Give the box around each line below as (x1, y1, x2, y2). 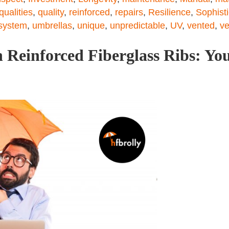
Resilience (148, 7, 191, 17)
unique (77, 20, 105, 31)
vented (187, 20, 215, 31)
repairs (115, 7, 143, 17)
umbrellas (32, 20, 72, 31)
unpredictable (110, 20, 165, 31)
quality (38, 7, 64, 17)
